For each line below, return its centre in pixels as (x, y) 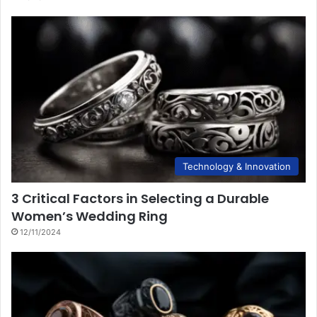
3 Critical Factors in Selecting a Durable (140, 198)
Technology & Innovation (237, 166)
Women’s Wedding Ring (90, 216)
